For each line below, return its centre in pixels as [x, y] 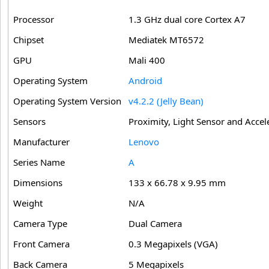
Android [145, 81]
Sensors [29, 122]
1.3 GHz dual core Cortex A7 [187, 20]
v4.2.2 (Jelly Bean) [166, 101]
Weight [28, 203]
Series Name [39, 162]
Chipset [29, 40]
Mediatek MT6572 [166, 40]
